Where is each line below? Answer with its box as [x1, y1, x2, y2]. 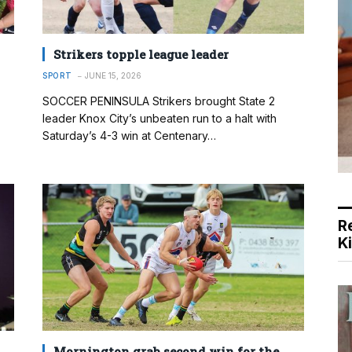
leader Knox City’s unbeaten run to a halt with [42, 111, 277, 125]
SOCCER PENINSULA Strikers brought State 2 [42, 93, 275, 108]
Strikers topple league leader [53, 46, 229, 62]
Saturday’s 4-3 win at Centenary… [42, 128, 216, 142]
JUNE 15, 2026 [84, 70, 141, 80]
